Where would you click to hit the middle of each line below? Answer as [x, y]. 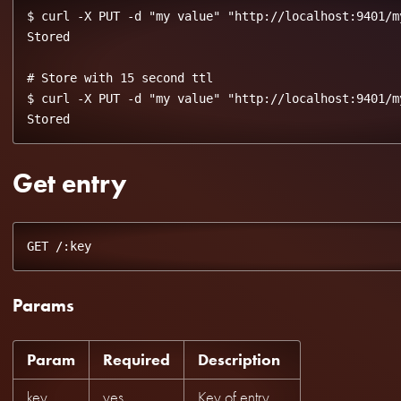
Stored [48, 36]
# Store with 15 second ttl [120, 77]
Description [239, 359]
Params [43, 306]
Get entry [70, 183]
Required [137, 359]
